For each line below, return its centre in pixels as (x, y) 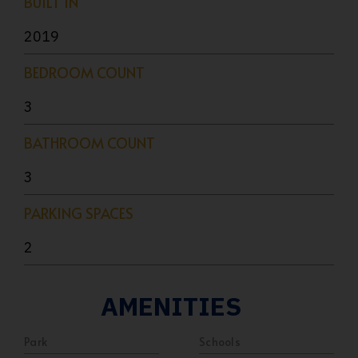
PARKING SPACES (79, 213)
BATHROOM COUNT (89, 143)
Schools (220, 342)
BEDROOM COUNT (84, 72)
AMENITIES (171, 306)
